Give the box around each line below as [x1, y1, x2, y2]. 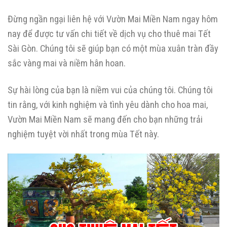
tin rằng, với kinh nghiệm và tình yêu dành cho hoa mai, [8, 99, 208, 110]
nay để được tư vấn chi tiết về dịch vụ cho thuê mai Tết [8, 28, 211, 40]
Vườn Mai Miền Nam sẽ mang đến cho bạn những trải [8, 114, 203, 125]
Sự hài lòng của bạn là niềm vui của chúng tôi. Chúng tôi [8, 85, 213, 96]
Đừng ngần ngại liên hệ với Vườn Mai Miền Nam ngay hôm [8, 14, 218, 25]
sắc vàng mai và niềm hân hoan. [8, 58, 126, 69]
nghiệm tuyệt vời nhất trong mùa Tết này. [8, 129, 159, 140]
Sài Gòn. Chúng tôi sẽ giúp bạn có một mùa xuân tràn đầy [8, 43, 218, 54]
